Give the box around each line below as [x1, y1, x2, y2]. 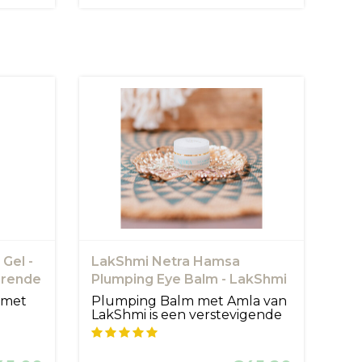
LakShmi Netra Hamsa [91, 254, 241, 270]
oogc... [91, 321, 132, 337]
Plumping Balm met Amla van [91, 293, 288, 309]
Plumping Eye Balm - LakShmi [91, 271, 288, 288]
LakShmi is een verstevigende [91, 307, 283, 323]
